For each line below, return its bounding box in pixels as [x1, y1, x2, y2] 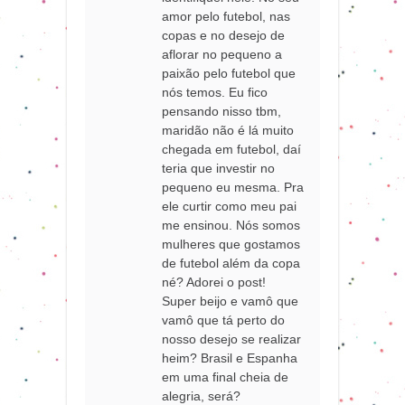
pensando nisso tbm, [162, 104, 282, 119]
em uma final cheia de [162, 370, 289, 385]
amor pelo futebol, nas [162, 9, 291, 24]
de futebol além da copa [162, 256, 301, 271]
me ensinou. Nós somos [162, 218, 301, 233]
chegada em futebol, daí [162, 142, 302, 157]
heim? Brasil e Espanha [162, 351, 298, 366]
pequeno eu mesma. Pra [162, 180, 305, 195]
